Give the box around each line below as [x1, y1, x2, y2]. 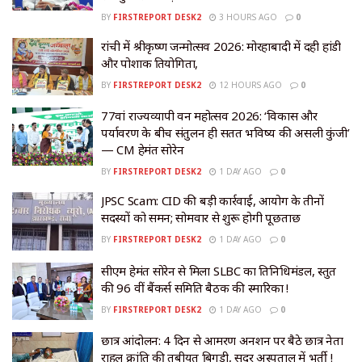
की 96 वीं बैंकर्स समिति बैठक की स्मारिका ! [101, 279, 288, 296]
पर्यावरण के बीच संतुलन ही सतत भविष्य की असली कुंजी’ [101, 124, 350, 141]
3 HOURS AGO [217, 11, 277, 23]
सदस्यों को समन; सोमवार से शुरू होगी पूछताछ [101, 209, 301, 226]
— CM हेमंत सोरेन [101, 141, 184, 158]
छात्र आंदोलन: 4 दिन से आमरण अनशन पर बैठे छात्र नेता [101, 332, 343, 349]
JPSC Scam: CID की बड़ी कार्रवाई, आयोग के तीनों [101, 192, 324, 209]
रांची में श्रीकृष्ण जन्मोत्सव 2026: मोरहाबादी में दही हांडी [101, 37, 342, 54]
